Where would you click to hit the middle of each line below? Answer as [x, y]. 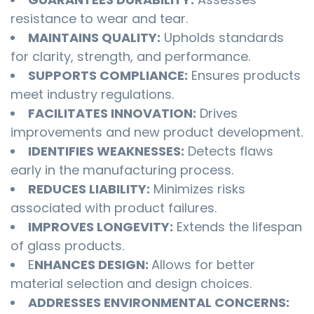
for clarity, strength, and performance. [130, 57]
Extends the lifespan [238, 227]
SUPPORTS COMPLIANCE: [108, 76]
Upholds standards [222, 38]
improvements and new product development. [157, 132]
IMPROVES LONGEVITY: [101, 227]
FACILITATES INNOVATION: [112, 114]
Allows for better [203, 265]
